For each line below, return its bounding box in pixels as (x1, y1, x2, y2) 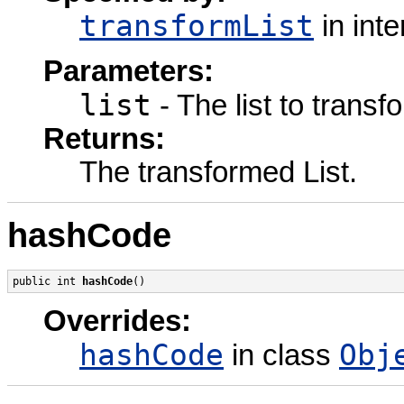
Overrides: (43, 305, 191, 338)
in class (224, 339, 339, 372)
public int (13, 275, 82, 288)
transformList (79, 9, 314, 44)
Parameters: (43, 55, 214, 88)
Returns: (43, 123, 165, 156)
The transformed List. (79, 156, 357, 189)
